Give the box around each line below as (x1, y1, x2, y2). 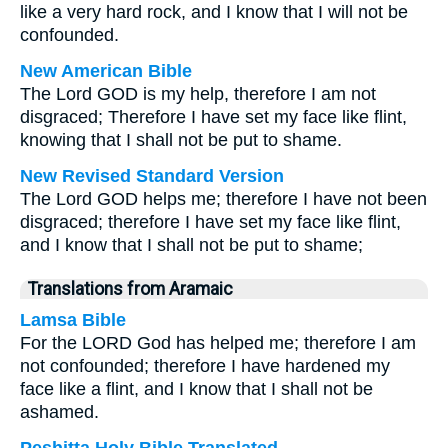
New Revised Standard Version (20, 166, 284, 186)
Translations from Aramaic (28, 279, 233, 299)
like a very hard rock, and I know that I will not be (20, 2, 408, 22)
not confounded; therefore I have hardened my (20, 356, 390, 376)
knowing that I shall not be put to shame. (20, 130, 342, 150)
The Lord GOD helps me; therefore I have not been (20, 189, 427, 209)
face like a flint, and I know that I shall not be (20, 379, 373, 399)
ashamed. (20, 402, 99, 422)
